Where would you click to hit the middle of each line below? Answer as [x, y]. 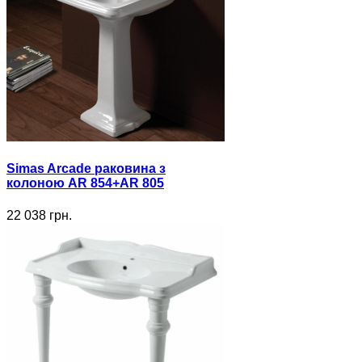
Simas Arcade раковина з [86, 169]
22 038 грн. [39, 215]
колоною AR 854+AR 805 [85, 183]
